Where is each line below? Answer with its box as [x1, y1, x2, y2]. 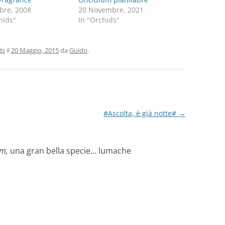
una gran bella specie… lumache [10, 145, 131, 156]
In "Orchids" [78, 15, 120, 25]
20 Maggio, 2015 [11, 46, 59, 55]
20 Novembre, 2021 [78, 5, 144, 15]
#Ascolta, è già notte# [103, 108, 178, 118]
